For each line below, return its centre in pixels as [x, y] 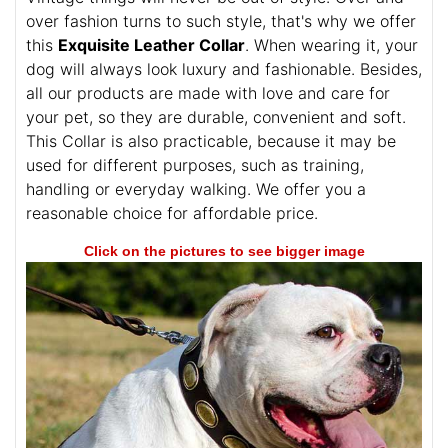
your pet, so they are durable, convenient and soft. [216, 116]
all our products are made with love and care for [208, 92]
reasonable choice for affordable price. [172, 212]
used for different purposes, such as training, [195, 164]
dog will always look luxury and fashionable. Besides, [224, 68]
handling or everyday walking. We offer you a [196, 188]
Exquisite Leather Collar [151, 44]
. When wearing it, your [331, 44]
